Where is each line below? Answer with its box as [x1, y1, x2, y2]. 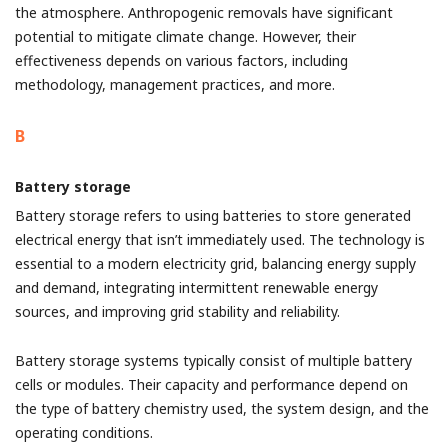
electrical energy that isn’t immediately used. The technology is [15, 230, 425, 249]
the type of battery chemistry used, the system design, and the [15, 399, 429, 418]
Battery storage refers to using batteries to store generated [15, 206, 411, 225]
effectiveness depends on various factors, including [15, 51, 348, 70]
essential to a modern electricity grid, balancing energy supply [15, 254, 416, 273]
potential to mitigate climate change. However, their [15, 27, 356, 46]
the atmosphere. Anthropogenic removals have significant [15, 3, 393, 22]
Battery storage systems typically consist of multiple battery [15, 351, 412, 370]
